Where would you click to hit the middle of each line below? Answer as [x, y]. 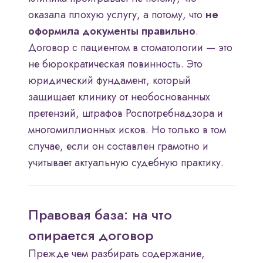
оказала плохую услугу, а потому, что [117, 15]
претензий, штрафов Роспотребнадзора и [126, 114]
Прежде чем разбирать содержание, [117, 254]
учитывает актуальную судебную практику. [126, 163]
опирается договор [91, 235]
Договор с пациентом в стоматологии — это [130, 48]
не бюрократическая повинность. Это [115, 64]
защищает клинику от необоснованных [119, 97]
